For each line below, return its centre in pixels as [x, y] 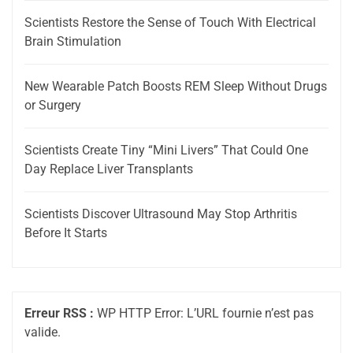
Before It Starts [66, 232]
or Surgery [53, 105]
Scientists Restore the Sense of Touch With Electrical [170, 22]
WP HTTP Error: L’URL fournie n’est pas [204, 313]
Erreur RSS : [59, 313]
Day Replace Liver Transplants [109, 169]
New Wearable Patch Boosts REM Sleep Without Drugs [176, 86]
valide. [43, 332]
